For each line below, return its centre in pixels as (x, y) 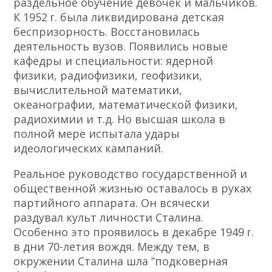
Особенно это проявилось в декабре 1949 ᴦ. (134, 232)
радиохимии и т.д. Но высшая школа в (120, 119)
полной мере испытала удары (97, 134)
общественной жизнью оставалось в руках (133, 189)
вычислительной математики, (98, 90)
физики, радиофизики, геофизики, (108, 76)
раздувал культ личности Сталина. (109, 218)
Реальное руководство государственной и (131, 174)
